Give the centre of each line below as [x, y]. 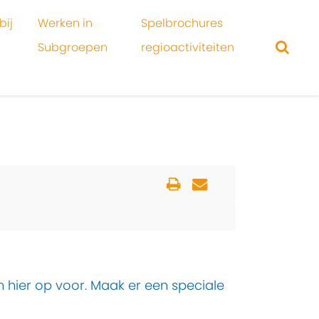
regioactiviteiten [187, 47]
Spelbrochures [182, 23]
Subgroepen [73, 47]
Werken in [66, 23]
